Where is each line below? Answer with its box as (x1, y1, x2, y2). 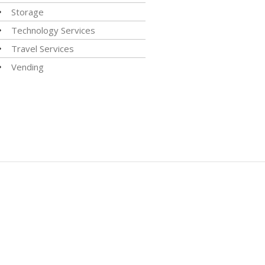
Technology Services (11, 24, 95, 36)
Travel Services (11, 43, 74, 54)
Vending (11, 61, 44, 73)
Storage (11, 6, 44, 18)
